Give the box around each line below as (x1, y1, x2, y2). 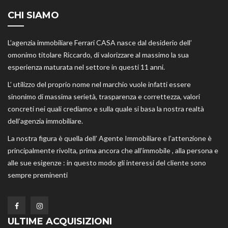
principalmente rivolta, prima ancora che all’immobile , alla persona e (8, 146, 218, 155)
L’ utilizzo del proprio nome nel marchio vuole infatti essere (8, 80, 191, 89)
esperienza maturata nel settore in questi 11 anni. (8, 63, 165, 72)
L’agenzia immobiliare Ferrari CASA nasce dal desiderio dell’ (8, 38, 192, 47)
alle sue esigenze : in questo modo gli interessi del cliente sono (8, 158, 206, 167)
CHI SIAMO (8, 10, 59, 21)
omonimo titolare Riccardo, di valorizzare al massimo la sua (8, 50, 189, 60)
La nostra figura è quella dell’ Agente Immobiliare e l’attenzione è (8, 134, 212, 143)
